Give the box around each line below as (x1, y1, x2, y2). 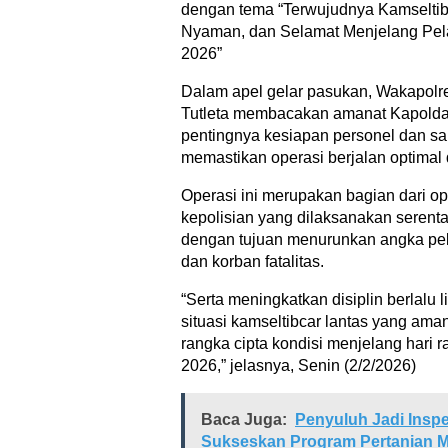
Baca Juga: (201, 411, 287, 429)
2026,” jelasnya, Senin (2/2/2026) (181, 357, 416, 375)
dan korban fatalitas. (181, 253, 324, 271)
